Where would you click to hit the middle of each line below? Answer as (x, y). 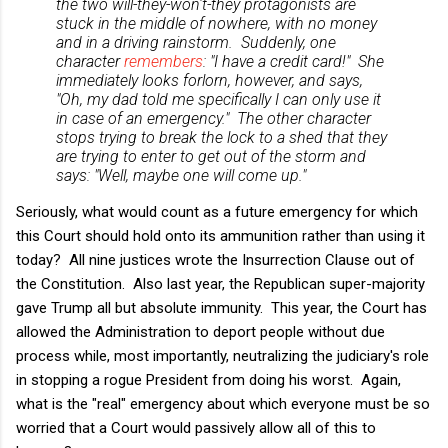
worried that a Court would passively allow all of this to (196, 427)
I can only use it (326, 99)
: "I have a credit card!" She (293, 61)
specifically (234, 99)
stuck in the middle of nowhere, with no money (216, 23)
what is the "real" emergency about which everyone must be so (223, 403)
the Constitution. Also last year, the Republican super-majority (220, 283)
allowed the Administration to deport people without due (200, 331)
